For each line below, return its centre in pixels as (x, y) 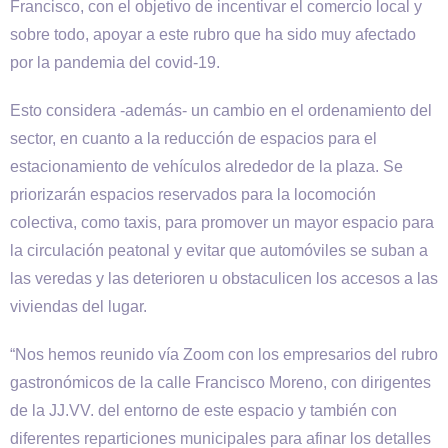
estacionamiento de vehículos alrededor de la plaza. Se (206, 166)
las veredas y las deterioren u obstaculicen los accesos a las (224, 278)
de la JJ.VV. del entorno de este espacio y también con (203, 410)
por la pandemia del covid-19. (115, 62)
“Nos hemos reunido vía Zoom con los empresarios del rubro (224, 354)
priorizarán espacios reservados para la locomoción (193, 194)
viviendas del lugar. (78, 306)
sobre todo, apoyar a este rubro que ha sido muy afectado (213, 34)
